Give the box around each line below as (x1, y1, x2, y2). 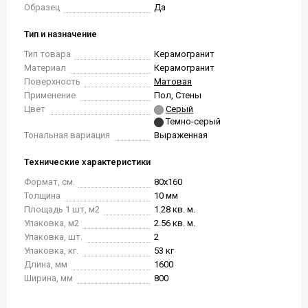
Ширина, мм (24, 273, 73, 283)
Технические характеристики (24, 157, 151, 167)
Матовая (154, 76, 192, 87)
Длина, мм (24, 259, 67, 269)
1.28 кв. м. (154, 204, 195, 214)
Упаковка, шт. (24, 232, 82, 242)
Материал (24, 63, 66, 73)
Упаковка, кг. (24, 245, 78, 256)
